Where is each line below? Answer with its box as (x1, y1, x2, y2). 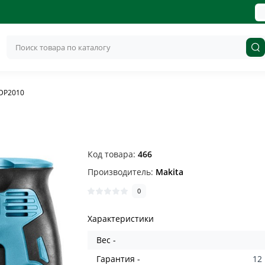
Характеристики (88, 213, 154, 224)
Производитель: (88, 166, 156, 177)
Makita (156, 166, 184, 177)
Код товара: (88, 148, 138, 160)
